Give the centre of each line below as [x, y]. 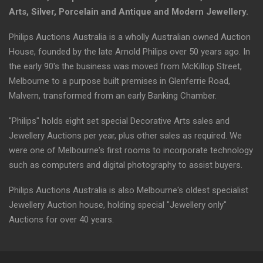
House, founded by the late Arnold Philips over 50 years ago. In [129, 52]
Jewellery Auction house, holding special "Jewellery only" [118, 205]
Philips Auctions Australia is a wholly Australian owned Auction [130, 37]
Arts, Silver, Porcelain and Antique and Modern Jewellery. [129, 12]
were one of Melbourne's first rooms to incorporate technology [131, 151]
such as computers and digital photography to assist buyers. [126, 165]
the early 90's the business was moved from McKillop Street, [125, 67]
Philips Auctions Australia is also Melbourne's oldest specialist [129, 190]
